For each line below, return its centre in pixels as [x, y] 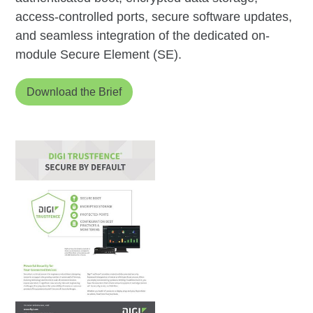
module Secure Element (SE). [99, 55]
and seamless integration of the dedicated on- [143, 36]
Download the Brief [74, 92]
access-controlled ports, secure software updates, [154, 17]
